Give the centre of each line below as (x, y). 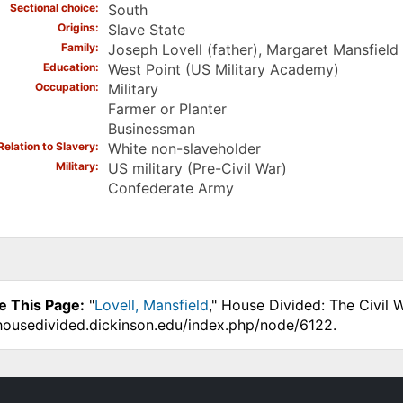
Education (69, 67)
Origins (76, 28)
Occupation (65, 87)
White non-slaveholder (184, 149)
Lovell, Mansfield (151, 305)
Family (78, 48)
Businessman (151, 129)
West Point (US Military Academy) (223, 70)
